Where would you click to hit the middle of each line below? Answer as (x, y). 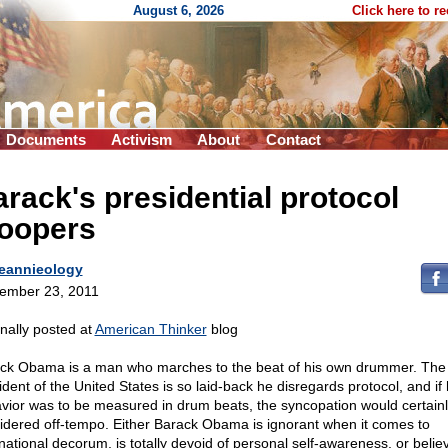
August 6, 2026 (178, 10)
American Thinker (150, 329)
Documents (46, 139)
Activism (141, 139)
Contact (293, 139)
